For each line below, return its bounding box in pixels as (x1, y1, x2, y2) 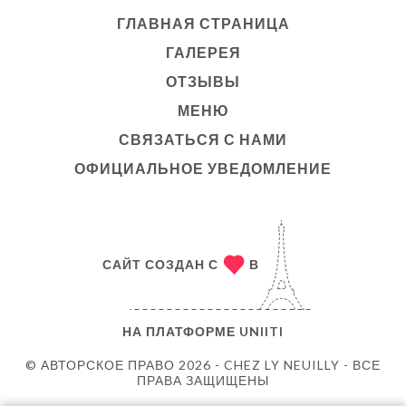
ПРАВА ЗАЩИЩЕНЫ (137, 372, 269, 388)
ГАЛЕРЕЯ (165, 43, 241, 61)
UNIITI (239, 323, 284, 339)
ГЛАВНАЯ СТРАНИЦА (116, 14, 290, 32)
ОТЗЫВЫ (166, 72, 240, 90)
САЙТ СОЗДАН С (101, 256, 218, 273)
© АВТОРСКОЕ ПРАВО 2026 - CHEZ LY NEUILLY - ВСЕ (25, 356, 381, 372)
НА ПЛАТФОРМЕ (122, 323, 239, 339)
